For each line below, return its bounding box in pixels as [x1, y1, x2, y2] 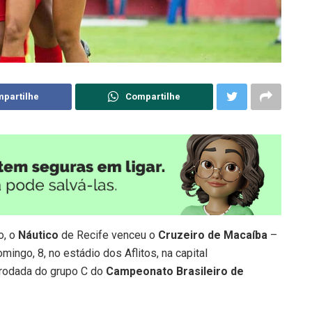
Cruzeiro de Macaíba [155, 228, 267, 242]
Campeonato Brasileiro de [106, 265, 244, 279]
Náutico [18, 228, 58, 242]
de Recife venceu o [58, 228, 155, 242]
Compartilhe [125, 91, 180, 102]
